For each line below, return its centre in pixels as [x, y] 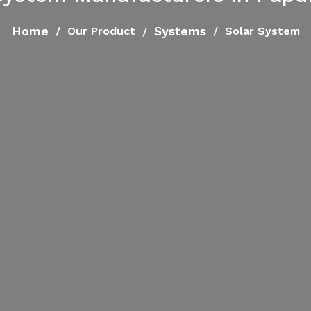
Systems [180, 31]
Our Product [101, 31]
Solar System [262, 31]
